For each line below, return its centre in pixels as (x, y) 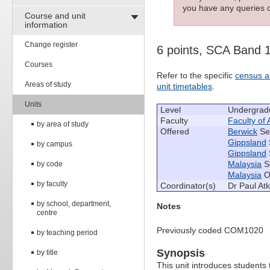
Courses (39, 64)
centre (47, 212)
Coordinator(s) (188, 186)
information (46, 24)
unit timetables (184, 86)
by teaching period (67, 232)
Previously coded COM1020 (210, 231)
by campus (55, 144)
